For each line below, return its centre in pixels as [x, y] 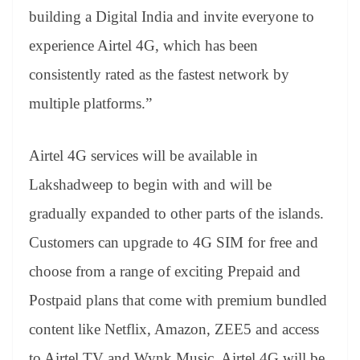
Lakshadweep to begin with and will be [150, 184]
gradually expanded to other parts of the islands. [176, 213]
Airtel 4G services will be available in [143, 155]
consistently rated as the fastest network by [159, 75]
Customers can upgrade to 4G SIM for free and [174, 242]
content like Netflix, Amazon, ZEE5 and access [174, 329]
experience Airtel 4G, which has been [143, 46]
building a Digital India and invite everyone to [172, 17]
